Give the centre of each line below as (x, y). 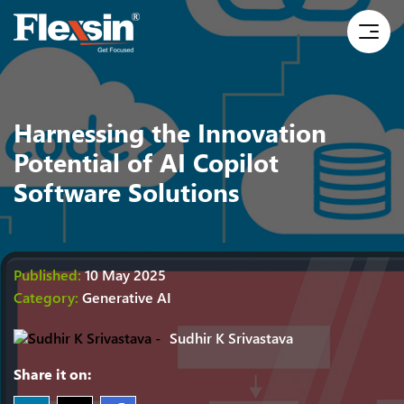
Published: (49, 275)
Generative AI (127, 297)
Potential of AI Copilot (146, 161)
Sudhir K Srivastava (231, 338)
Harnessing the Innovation (170, 132)
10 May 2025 (125, 275)
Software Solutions (126, 191)
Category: (46, 297)
